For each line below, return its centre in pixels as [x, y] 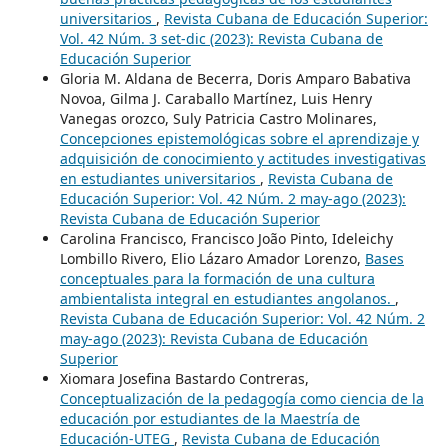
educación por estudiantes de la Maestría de [209, 418]
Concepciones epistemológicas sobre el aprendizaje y [239, 138]
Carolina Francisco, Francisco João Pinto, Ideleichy [226, 238]
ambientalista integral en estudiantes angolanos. [227, 298]
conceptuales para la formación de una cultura [217, 278]
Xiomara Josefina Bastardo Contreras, [184, 378]
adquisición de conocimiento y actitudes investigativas [242, 158]
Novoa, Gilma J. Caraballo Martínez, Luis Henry [215, 98]
